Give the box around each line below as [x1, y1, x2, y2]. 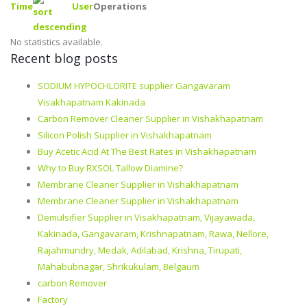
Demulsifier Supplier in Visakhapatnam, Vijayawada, [38, 211, 255, 223]
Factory [38, 293, 68, 306]
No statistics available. [10, 36, 103, 48]
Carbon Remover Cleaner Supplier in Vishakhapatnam [38, 112, 263, 125]
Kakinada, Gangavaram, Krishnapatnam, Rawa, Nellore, [38, 228, 269, 240]
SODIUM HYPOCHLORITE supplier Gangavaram [38, 79, 230, 92]
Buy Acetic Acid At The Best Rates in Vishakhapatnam [38, 145, 256, 158]
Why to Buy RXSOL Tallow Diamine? [38, 162, 183, 174]
